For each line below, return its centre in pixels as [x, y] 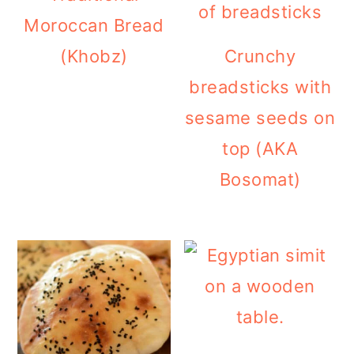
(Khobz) [94, 56]
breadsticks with [260, 87]
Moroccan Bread [94, 25]
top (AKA [260, 148]
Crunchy [260, 56]
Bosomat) [260, 179]
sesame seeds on [260, 117]
